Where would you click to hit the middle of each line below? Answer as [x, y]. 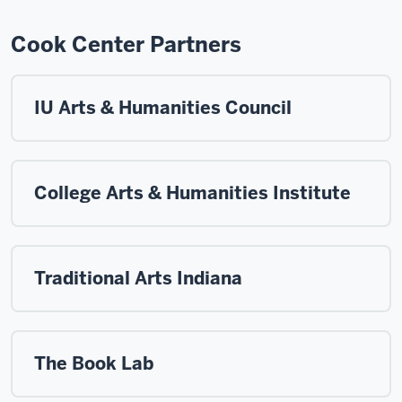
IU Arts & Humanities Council [163, 108]
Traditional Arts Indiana [138, 279]
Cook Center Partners [126, 45]
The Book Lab [94, 364]
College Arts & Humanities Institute [192, 193]
